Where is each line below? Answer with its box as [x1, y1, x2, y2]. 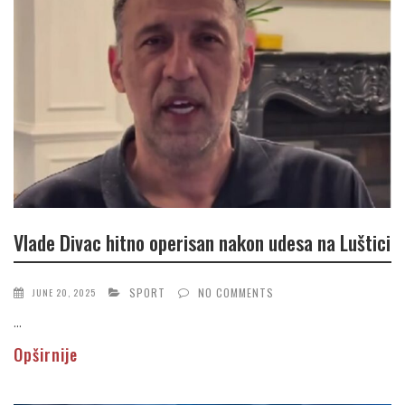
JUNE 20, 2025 [33, 286, 96, 300]
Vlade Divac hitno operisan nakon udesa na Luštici [14, 227, 391, 257]
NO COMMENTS [198, 285, 274, 301]
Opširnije [14, 343, 78, 367]
